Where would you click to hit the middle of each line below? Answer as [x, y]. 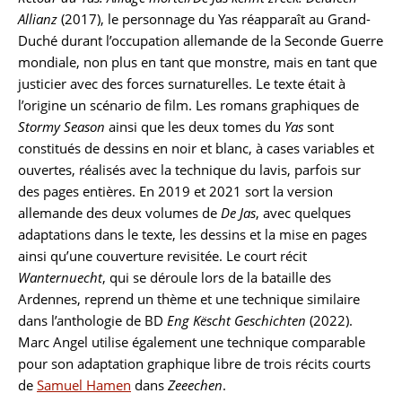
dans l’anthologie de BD [92, 320]
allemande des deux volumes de [119, 213]
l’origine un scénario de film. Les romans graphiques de [188, 105]
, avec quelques [303, 213]
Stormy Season [61, 127]
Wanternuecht [60, 277]
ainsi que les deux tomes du [195, 127]
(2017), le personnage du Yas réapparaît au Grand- [214, 19]
